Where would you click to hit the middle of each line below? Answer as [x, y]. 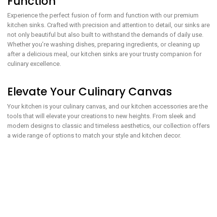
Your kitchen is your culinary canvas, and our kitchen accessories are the [108, 106]
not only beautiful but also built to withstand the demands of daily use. [105, 35]
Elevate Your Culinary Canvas [90, 92]
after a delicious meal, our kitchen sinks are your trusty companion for [104, 54]
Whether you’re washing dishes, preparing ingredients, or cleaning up [104, 45]
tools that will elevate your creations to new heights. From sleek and [101, 116]
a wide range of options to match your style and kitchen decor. [94, 135]
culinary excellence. [34, 64]
